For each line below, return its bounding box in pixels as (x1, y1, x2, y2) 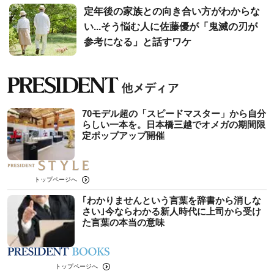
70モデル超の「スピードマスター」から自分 (82, 108, 266, 119)
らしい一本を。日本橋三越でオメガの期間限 (82, 119, 265, 130)
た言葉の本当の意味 (82, 217, 165, 228)
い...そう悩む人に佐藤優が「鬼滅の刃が (84, 21, 257, 32)
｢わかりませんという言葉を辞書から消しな (82, 194, 261, 206)
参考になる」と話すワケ (84, 36, 191, 47)
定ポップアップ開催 (82, 130, 165, 141)
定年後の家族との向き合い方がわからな (84, 6, 260, 17)
